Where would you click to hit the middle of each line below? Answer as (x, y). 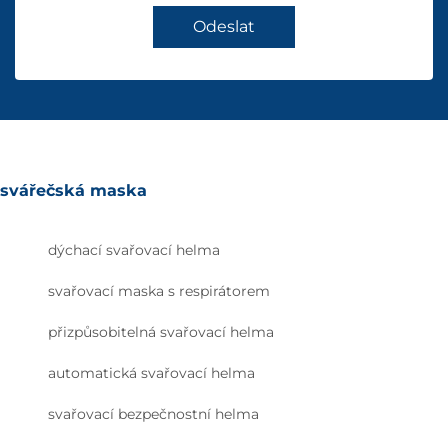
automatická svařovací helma (151, 373)
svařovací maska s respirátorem (159, 291)
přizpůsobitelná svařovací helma (161, 332)
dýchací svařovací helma (134, 250)
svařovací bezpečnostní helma (153, 414)
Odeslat (224, 27)
